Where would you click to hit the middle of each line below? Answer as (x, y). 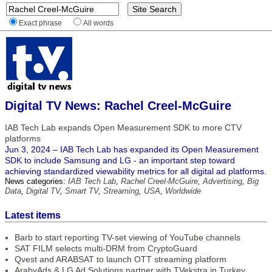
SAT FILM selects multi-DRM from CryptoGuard (106, 248)
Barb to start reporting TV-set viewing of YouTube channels (127, 237)
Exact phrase (40, 23)
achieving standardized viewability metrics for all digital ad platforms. (136, 171)
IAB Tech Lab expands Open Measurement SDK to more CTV (123, 127)
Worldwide (183, 191)
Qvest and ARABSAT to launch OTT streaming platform (121, 259)
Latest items (33, 215)
